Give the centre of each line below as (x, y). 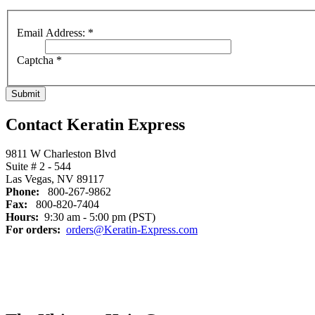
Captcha (35, 60)
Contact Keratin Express (95, 124)
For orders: (33, 230)
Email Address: (51, 32)
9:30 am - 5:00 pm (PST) (97, 217)
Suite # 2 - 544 (38, 167)
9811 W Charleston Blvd (61, 154)
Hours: (22, 217)
